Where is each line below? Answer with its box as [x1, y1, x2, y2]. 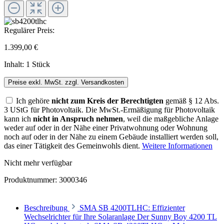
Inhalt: [4, 59, 26, 68]
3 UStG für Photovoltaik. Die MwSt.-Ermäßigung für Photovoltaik [4, 105, 215, 114]
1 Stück [26, 59, 50, 68]
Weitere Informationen [142, 141, 212, 150]
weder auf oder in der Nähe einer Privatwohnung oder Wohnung [4, 123, 207, 132]
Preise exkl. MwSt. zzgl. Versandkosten [8, 78, 124, 86]
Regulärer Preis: [4, 25, 54, 34]
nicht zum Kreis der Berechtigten [51, 96, 163, 105]
